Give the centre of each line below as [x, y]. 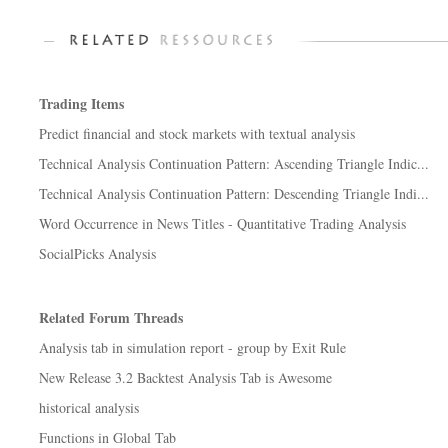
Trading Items [81, 103]
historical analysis [89, 407]
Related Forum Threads [111, 317]
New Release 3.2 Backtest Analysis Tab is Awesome [185, 377]
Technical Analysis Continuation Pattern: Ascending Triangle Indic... [234, 163]
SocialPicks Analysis [97, 253]
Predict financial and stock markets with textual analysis [197, 133]
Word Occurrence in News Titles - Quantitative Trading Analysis [222, 223]
